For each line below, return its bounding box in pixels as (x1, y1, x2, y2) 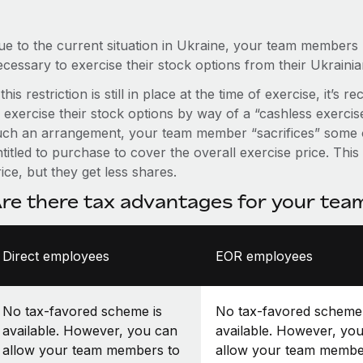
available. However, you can (2, 322, 177, 339)
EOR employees (215, 247, 313, 264)
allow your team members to (2, 341, 180, 358)
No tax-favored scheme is (2, 302, 162, 319)
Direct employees (2, 247, 109, 264)
